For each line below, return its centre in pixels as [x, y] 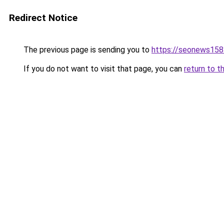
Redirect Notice [43, 18]
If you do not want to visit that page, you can [103, 69]
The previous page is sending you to [86, 50]
